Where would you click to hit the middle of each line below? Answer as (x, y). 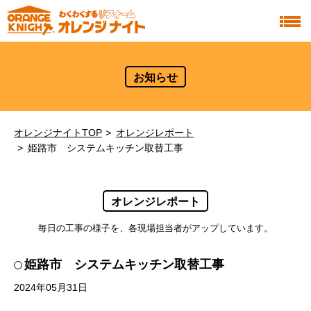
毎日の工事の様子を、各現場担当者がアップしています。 (155, 228)
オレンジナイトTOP (58, 133)
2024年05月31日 (51, 287)
